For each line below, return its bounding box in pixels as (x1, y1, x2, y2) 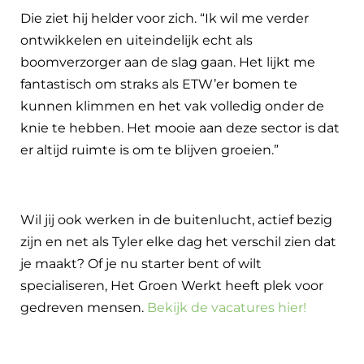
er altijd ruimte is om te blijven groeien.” (20, 141, 279, 158)
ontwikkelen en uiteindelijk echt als (20, 32, 253, 48)
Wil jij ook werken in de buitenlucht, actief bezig (20, 211, 332, 227)
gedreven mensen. (20, 299, 147, 315)
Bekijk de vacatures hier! (147, 299, 306, 315)
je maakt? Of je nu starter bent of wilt (20, 255, 262, 271)
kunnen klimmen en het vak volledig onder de (20, 97, 324, 114)
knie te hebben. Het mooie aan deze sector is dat (20, 119, 340, 136)
